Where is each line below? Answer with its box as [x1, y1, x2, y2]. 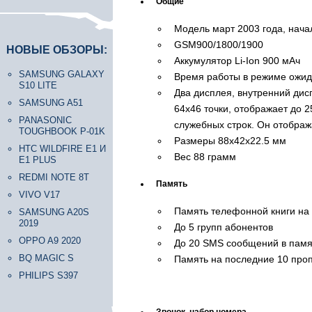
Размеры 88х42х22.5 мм [174, 135, 286, 146]
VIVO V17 [19, 189, 60, 200]
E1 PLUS [19, 155, 56, 165]
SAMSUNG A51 [19, 97, 83, 108]
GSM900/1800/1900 [174, 39, 263, 50]
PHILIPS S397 [19, 270, 78, 281]
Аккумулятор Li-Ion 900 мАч [174, 55, 300, 66]
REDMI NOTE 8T [19, 172, 89, 182]
